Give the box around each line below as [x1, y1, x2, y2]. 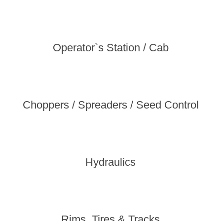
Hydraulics [85, 156, 136, 168]
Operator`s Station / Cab [52, 41, 169, 54]
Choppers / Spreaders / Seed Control [22, 99, 199, 111]
